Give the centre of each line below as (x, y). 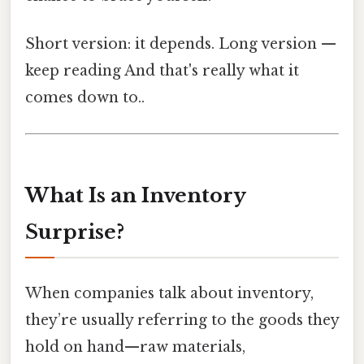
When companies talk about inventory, (169, 293)
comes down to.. (85, 98)
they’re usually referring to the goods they (182, 320)
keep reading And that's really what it (162, 71)
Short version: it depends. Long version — (181, 44)
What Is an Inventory (136, 196)
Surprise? (75, 232)
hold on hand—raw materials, (135, 347)
